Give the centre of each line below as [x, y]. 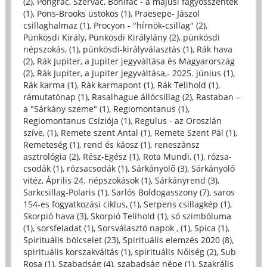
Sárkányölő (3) [159, 169]
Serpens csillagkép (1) [187, 204]
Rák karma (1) [50, 85]
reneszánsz [177, 145]
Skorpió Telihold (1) [128, 216]
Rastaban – [218, 97]
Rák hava [214, 49]
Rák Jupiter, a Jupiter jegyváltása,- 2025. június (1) [135, 73]
